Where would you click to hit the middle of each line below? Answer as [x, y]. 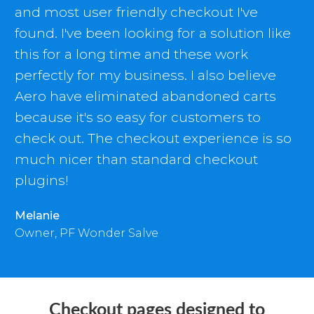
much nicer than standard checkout [136, 160]
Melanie [37, 216]
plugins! [42, 181]
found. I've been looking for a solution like [153, 34]
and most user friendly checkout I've [136, 13]
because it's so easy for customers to [138, 118]
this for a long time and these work [131, 55]
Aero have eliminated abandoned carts [145, 97]
